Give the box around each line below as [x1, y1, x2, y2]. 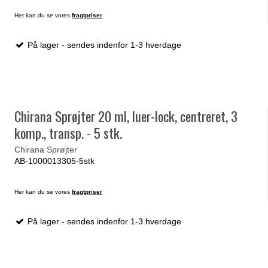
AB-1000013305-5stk [14, 156, 95, 166]
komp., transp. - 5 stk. [14, 123, 123, 144]
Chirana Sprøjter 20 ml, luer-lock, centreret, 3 [14, 106, 238, 127]
